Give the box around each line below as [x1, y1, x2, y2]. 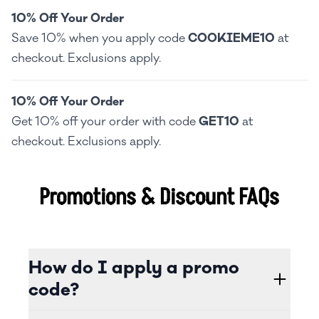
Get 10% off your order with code [11, 114, 199, 130]
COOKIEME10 [188, 31, 275, 46]
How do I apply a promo [28, 256, 239, 279]
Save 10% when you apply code [11, 31, 188, 46]
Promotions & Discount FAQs [39, 182, 280, 213]
